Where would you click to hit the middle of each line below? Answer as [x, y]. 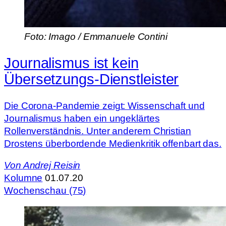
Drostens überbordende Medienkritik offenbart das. [113, 143]
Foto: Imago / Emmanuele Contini [96, 37]
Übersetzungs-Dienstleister [92, 79]
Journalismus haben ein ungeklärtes [82, 118]
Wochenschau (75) [45, 191]
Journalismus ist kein [71, 63]
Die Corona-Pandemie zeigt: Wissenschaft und [104, 105]
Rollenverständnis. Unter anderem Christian [98, 131]
